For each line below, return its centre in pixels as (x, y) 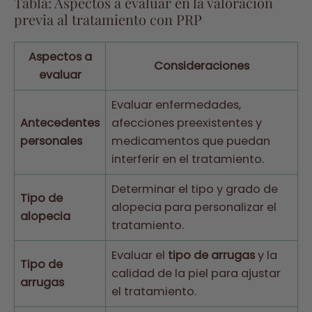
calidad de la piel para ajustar (196, 274)
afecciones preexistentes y (187, 123)
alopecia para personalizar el (194, 208)
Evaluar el (140, 256)
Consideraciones (202, 66)
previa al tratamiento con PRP (108, 19)
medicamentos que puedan (191, 141)
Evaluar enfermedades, (176, 105)
